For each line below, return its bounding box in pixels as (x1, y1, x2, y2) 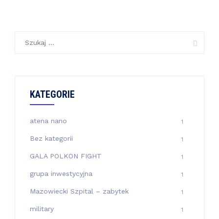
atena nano (30, 117, 67, 125)
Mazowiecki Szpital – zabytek (30, 187, 129, 195)
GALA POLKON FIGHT (30, 152, 102, 160)
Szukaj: (14, 32, 41, 41)
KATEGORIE (30, 88, 75, 100)
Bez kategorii (30, 134, 73, 142)
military (30, 205, 54, 213)
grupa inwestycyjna (30, 170, 92, 177)
